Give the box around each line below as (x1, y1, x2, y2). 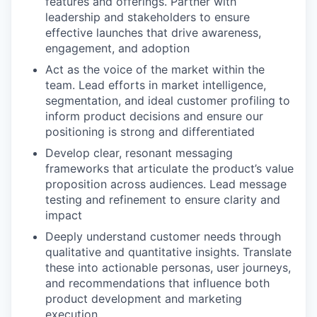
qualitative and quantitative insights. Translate (45, 245, 292, 259)
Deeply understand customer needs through (45, 229, 281, 243)
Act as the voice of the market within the (45, 62, 265, 76)
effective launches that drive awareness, (45, 25, 261, 40)
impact (45, 208, 82, 222)
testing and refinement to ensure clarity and (45, 192, 280, 207)
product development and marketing (45, 292, 242, 306)
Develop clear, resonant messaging (45, 146, 233, 160)
